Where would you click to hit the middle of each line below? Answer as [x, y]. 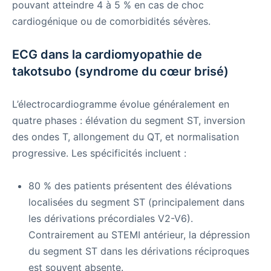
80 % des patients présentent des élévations [130, 186]
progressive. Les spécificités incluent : [99, 153]
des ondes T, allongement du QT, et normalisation [126, 137]
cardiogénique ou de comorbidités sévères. [111, 21]
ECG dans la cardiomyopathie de [107, 55]
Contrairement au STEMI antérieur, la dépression [139, 235]
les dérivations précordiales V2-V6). [111, 219]
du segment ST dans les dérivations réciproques [139, 251]
